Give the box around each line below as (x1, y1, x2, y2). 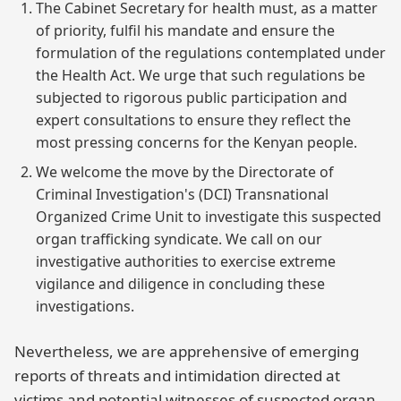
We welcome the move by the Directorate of (36, 162, 334, 183)
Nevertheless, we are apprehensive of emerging (14, 341, 359, 363)
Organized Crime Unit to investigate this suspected (36, 207, 381, 227)
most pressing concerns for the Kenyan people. (36, 132, 357, 153)
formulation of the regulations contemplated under (36, 43, 386, 64)
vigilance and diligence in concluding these (36, 274, 325, 294)
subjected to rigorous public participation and (36, 88, 347, 108)
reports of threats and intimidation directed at (14, 365, 340, 387)
